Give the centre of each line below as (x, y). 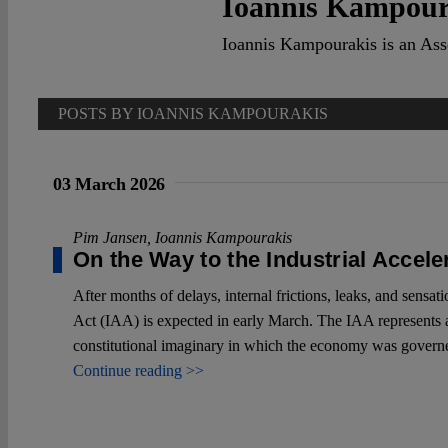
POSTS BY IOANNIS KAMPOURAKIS (193, 113)
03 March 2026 (109, 183)
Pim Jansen (110, 237)
